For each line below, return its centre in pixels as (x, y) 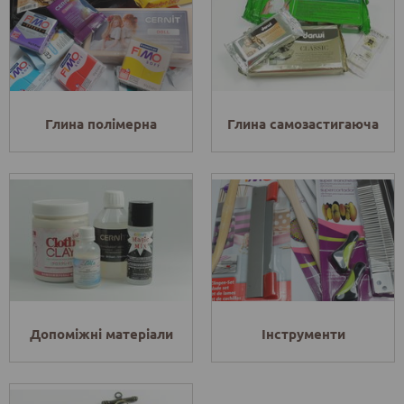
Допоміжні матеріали (101, 334)
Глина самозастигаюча (303, 124)
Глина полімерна (101, 124)
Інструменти (303, 334)
